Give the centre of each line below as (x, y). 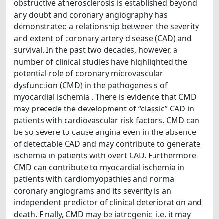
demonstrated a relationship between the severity (106, 26)
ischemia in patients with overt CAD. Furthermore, (106, 155)
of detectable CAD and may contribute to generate (107, 144)
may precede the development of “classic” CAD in (104, 109)
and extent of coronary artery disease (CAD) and (103, 38)
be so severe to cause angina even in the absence (105, 132)
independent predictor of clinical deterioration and (108, 202)
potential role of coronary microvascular (88, 73)
